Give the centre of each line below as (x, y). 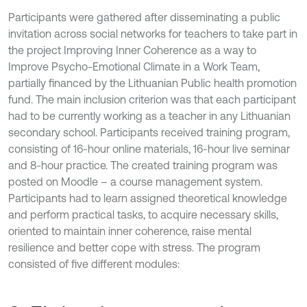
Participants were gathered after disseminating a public (144, 17)
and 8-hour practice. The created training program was (143, 165)
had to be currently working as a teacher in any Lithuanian (149, 116)
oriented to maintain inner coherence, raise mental (130, 231)
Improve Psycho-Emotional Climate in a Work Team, (134, 66)
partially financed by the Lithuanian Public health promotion (152, 83)
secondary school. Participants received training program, (149, 132)
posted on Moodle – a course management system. (135, 182)
